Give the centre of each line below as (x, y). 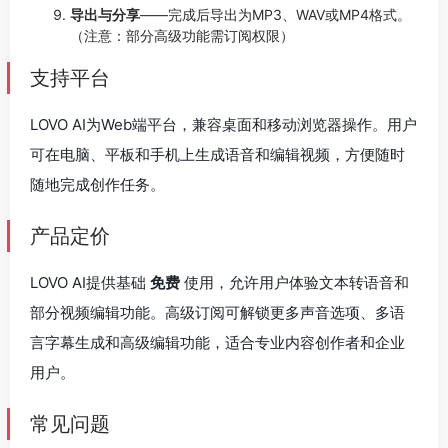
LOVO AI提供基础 (90, 282)
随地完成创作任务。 (97, 184)
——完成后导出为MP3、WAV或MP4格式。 (275, 14)
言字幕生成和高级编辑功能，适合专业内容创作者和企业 (217, 342)
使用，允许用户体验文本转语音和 (294, 282)
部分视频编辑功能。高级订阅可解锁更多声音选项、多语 (217, 312)
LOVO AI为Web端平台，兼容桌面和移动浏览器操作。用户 (223, 124)
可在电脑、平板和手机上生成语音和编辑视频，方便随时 (217, 154)
